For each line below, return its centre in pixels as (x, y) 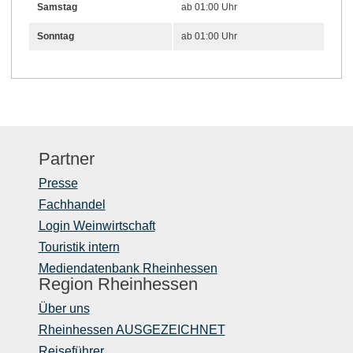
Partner (66, 158)
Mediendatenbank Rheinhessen (128, 268)
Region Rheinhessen (118, 284)
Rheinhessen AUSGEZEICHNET (132, 329)
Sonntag (56, 36)
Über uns (64, 308)
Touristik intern (79, 247)
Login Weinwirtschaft (97, 225)
